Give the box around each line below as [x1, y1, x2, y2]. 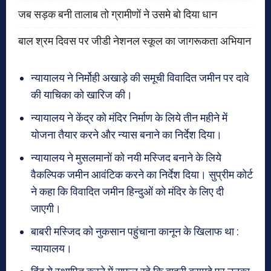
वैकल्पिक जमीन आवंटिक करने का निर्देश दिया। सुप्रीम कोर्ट [31, 168, 253, 181]
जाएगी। [31, 201, 61, 215]
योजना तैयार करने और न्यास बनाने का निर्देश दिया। [31, 128, 224, 141]
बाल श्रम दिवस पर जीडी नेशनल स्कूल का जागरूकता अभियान [18, 34, 251, 47]
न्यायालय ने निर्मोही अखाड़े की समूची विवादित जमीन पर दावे [31, 71, 249, 84]
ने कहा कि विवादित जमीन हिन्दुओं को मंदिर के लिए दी [31, 184, 224, 198]
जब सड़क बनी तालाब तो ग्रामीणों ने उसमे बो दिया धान [18, 7, 217, 21]
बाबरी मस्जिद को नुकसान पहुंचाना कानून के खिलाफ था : [31, 224, 239, 238]
